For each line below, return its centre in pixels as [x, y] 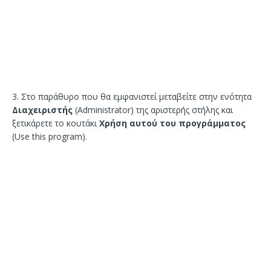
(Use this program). [50, 137]
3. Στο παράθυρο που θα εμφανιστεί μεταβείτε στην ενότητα [132, 97]
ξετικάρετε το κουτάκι [56, 123]
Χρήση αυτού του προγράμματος [172, 123]
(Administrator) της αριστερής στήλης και [153, 110]
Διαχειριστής [42, 110]
